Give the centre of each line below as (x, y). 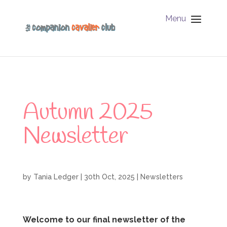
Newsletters (161, 177)
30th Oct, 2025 (109, 177)
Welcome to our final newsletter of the (104, 220)
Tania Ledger (56, 177)
